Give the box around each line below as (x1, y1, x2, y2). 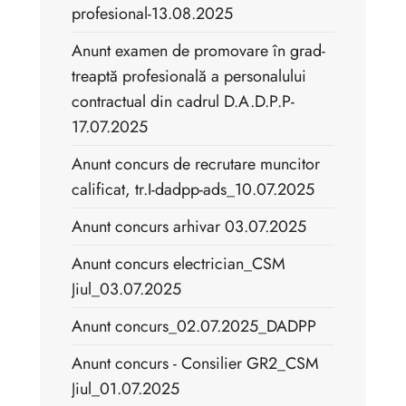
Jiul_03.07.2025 (72, 277, 181, 302)
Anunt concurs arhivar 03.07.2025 (72, 215, 306, 239)
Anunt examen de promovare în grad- (72, 39, 325, 63)
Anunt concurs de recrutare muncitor (72, 152, 320, 177)
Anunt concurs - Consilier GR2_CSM (72, 352, 319, 376)
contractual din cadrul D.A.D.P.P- (72, 90, 295, 114)
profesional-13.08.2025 (72, 2, 233, 26)
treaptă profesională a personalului (72, 64, 306, 89)
